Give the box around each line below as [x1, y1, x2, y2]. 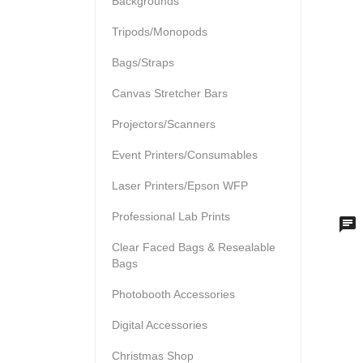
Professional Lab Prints [112, 209, 230, 223]
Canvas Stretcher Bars [112, 86, 228, 100]
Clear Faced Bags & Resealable [112, 240, 275, 254]
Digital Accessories [112, 318, 207, 331]
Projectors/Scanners [112, 117, 216, 130]
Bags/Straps [112, 55, 174, 69]
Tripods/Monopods [112, 24, 207, 38]
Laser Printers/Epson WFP [112, 178, 248, 192]
